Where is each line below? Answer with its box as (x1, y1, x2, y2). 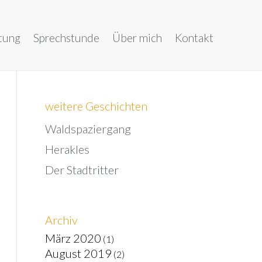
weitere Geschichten (45, 99, 147, 113)
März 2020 (45, 231, 101, 245)
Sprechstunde (33, 31, 99, 44)
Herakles (45, 142, 89, 156)
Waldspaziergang (45, 122, 131, 136)
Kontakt (175, 31, 213, 44)
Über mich (112, 31, 162, 44)
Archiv (45, 213, 78, 227)
